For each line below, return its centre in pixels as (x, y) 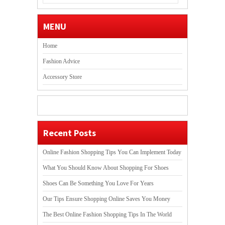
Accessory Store (62, 77)
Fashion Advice (61, 62)
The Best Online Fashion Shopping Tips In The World (107, 215)
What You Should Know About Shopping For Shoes (106, 168)
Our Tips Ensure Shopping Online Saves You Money (106, 199)
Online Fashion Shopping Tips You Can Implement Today (112, 152)
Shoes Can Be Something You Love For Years (98, 184)
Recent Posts (70, 133)
